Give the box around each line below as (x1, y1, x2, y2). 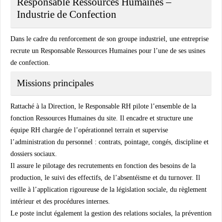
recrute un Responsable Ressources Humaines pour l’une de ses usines (10, 47, 205, 55)
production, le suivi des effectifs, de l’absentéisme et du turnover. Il (10, 173, 200, 181)
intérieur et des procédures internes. (10, 197, 110, 205)
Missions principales (17, 77, 94, 88)
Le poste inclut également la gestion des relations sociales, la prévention (10, 209, 212, 217)
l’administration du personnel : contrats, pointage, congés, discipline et (10, 138, 209, 146)
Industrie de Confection (17, 8, 116, 20)
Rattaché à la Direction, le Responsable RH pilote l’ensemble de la (10, 102, 196, 110)
